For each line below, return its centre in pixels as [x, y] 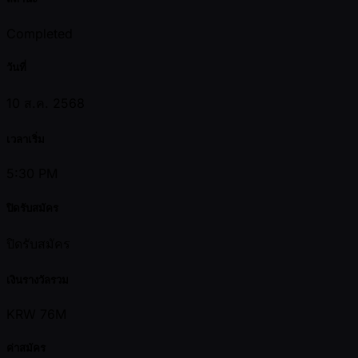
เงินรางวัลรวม [38, 279]
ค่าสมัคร [26, 348]
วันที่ [16, 67]
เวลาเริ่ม [26, 139]
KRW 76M [36, 314]
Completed [40, 33]
